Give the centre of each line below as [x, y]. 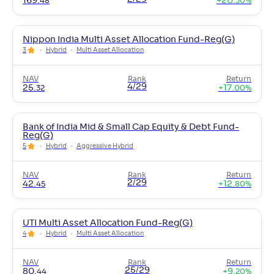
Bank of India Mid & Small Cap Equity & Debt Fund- [131, 127]
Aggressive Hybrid [105, 146]
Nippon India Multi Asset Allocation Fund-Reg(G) [129, 40]
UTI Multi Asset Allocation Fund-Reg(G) [108, 223]
